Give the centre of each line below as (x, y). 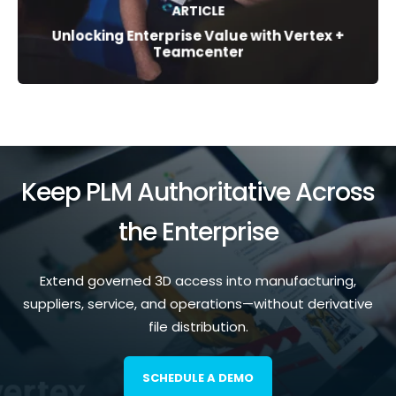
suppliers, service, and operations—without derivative (198, 304)
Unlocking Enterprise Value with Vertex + (198, 36)
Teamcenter (198, 52)
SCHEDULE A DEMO (198, 378)
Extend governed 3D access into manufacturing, (198, 281)
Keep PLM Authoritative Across (198, 192)
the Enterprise (198, 232)
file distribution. (198, 327)
